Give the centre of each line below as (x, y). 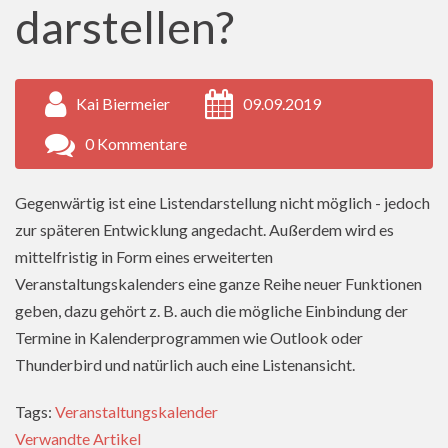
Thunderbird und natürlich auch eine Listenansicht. (186, 365)
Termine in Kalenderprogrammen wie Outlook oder (189, 338)
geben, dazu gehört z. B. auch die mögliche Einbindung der (211, 311)
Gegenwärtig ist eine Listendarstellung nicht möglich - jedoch (222, 203)
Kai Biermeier (123, 104)
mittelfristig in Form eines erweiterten (144, 257)
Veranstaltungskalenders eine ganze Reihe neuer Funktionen (218, 284)
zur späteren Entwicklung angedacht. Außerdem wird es (204, 230)
